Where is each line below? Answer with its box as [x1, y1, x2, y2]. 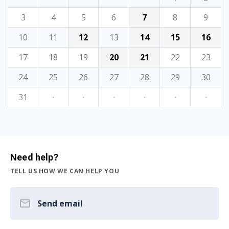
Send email [37, 198, 83, 210]
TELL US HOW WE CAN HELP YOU [10, 167, 120, 176]
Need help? [10, 152, 58, 163]
